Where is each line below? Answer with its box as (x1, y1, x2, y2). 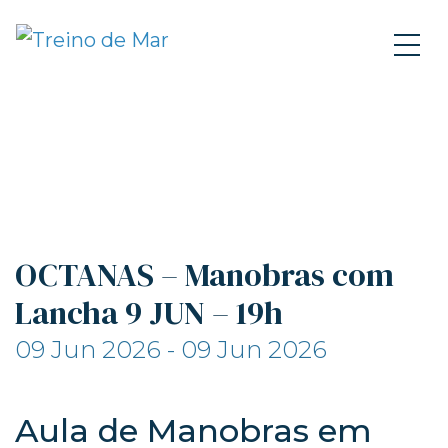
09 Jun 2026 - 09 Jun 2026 (15, 335, 327, 364)
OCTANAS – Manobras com (15, 253, 394, 297)
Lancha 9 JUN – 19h (15, 291, 283, 335)
